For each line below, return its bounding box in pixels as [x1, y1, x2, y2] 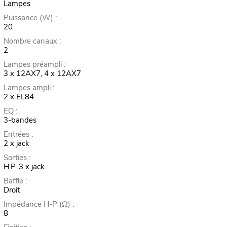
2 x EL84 [3, 92, 34, 102]
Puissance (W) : [3, 13, 57, 23]
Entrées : [3, 129, 33, 140]
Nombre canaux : [3, 36, 61, 47]
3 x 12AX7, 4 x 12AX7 [3, 68, 81, 79]
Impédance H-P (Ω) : [3, 199, 74, 210]
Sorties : [3, 153, 30, 163]
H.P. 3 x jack [3, 162, 45, 172]
